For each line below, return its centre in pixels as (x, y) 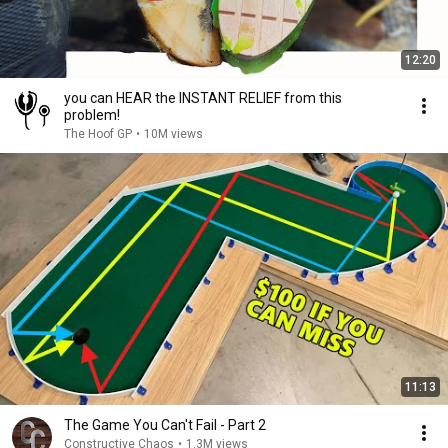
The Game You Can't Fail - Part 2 (165, 425)
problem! (92, 115)
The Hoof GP (98, 134)
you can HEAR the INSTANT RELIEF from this (203, 98)
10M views (173, 134)
